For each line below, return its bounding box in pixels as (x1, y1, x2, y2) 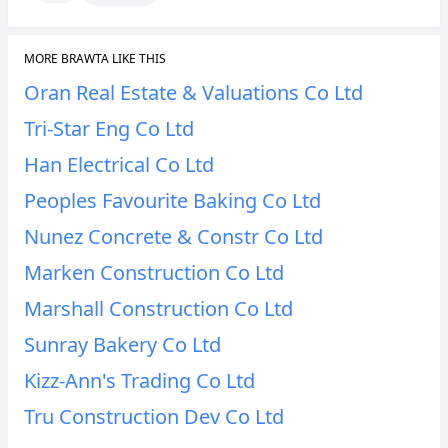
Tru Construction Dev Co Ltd (24, 403, 284, 430)
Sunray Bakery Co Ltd (24, 331, 221, 358)
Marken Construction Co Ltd (24, 259, 284, 286)
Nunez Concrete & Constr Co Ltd (24, 223, 323, 250)
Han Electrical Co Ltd (24, 151, 214, 178)
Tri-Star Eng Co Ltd (24, 115, 194, 142)
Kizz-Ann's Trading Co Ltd (24, 367, 255, 394)
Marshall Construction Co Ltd (24, 295, 293, 322)
